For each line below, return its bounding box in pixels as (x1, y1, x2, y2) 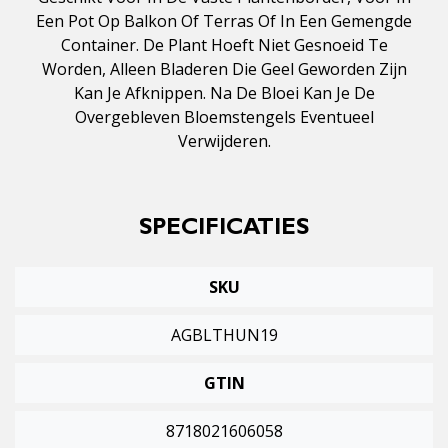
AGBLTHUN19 (170, 324, 278, 347)
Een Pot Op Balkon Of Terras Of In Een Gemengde (36, 10, 412, 33)
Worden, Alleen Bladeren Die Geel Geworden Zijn (41, 58, 407, 81)
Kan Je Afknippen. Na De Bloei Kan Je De (73, 82, 375, 105)
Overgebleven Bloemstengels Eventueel (74, 106, 374, 129)
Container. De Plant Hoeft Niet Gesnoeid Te (60, 34, 388, 57)
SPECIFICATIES (139, 219, 309, 242)
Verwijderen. (177, 130, 271, 153)
